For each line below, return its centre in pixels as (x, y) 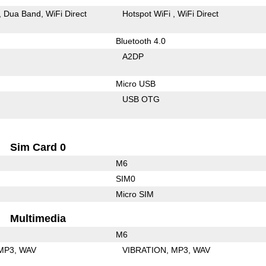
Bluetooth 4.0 (140, 41)
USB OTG (141, 99)
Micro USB (135, 83)
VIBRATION (145, 250)
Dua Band (23, 13)
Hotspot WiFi (148, 13)
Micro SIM (134, 194)
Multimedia (38, 218)
